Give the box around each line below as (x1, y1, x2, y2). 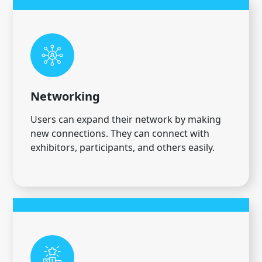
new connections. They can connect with (30, 127, 209, 140)
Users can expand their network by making (30, 113, 221, 126)
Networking (30, 88, 100, 105)
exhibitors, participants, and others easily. (30, 141, 215, 154)
